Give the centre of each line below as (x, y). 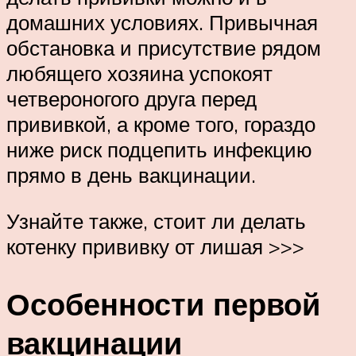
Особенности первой (163, 304)
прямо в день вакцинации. (131, 175)
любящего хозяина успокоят (139, 74)
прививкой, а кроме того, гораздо (161, 124)
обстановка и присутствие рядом (164, 48)
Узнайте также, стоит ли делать (156, 221)
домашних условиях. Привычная (162, 23)
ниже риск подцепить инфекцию (159, 150)
